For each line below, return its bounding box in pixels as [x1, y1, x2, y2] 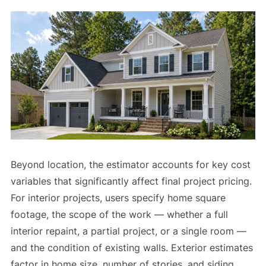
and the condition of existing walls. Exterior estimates [10, 241, 253, 254]
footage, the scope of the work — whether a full [10, 208, 228, 220]
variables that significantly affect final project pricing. [10, 175, 252, 187]
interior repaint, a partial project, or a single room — [10, 224, 246, 237]
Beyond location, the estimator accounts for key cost [10, 158, 251, 170]
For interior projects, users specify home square [10, 191, 226, 204]
